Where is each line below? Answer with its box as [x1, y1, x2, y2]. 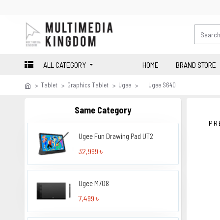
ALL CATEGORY [43, 59, 86, 69]
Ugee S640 [148, 81, 176, 89]
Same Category [75, 105, 131, 115]
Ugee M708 [79, 178, 110, 188]
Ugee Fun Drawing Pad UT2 [79, 132, 154, 140]
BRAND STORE [176, 59, 216, 69]
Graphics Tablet [67, 81, 109, 89]
